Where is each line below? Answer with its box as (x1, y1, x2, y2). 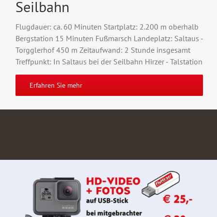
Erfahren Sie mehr (30, 80, 82, 90)
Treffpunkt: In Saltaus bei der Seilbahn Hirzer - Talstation (15, 56, 202, 66)
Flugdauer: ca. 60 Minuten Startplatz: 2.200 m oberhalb (15, 21, 199, 31)
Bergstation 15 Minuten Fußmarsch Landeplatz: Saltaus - (15, 33, 203, 43)
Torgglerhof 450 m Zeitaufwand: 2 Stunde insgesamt (15, 45, 190, 55)
